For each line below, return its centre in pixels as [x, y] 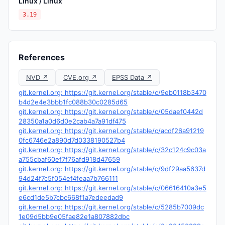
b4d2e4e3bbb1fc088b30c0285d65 [73, 102]
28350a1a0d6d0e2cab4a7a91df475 [72, 121]
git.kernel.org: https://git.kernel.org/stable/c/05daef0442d [111, 111]
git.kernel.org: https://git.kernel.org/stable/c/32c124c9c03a [112, 150]
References [42, 57]
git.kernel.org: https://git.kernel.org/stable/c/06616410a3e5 [113, 188]
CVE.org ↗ [80, 77]
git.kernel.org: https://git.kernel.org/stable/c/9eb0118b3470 [113, 92]
